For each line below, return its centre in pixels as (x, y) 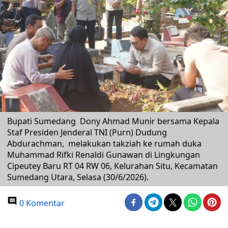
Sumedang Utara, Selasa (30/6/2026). (78, 177)
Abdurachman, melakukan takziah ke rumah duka (104, 144)
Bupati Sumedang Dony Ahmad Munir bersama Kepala (113, 121)
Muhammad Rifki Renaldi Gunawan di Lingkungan (104, 155)
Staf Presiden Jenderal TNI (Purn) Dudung (87, 132)
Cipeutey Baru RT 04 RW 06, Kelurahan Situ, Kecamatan (112, 166)
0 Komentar (41, 203)
